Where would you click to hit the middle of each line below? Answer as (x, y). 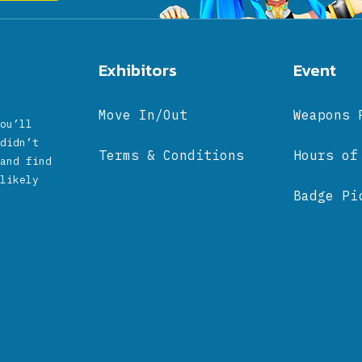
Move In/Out (143, 115)
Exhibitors (138, 70)
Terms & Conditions (172, 156)
